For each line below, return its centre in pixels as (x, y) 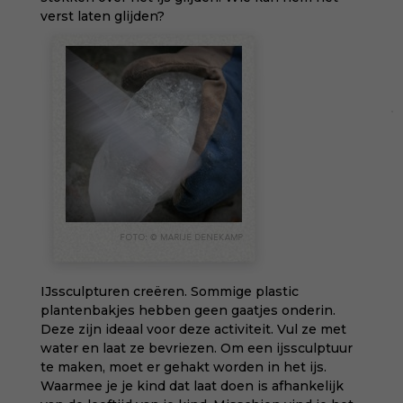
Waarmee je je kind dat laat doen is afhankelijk (192, 386)
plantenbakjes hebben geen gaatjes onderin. (188, 310)
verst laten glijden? (102, 16)
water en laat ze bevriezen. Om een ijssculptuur (196, 348)
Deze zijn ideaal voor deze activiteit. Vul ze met (193, 329)
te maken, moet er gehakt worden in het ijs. (183, 367)
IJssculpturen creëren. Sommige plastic (169, 291)
